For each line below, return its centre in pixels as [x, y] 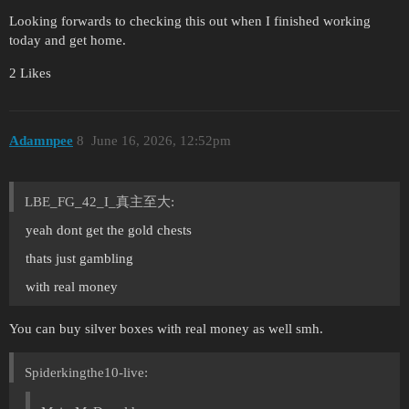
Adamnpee [41, 141]
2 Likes [30, 73]
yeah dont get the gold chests [109, 231]
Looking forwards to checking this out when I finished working [190, 21]
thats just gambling [79, 259]
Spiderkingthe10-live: [86, 373]
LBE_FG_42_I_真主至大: [100, 202]
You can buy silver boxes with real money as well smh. [166, 329]
